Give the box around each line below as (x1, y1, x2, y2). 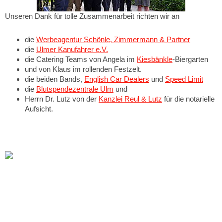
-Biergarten (172, 55, 208, 64)
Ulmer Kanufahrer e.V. (36, 45, 108, 54)
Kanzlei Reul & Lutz (99, 95, 162, 104)
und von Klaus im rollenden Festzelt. (25, 65, 142, 74)
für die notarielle (162, 95, 215, 104)
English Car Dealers (84, 75, 149, 84)
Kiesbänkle (137, 55, 172, 64)
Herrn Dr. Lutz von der (25, 95, 99, 104)
